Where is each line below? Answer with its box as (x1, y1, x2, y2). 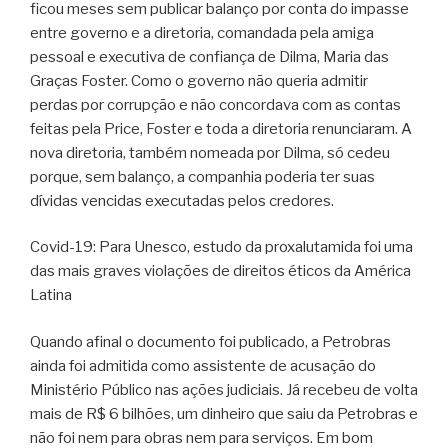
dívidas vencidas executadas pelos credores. (30, 191, 334, 210)
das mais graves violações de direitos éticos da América (30, 262, 411, 281)
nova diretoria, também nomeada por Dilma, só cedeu (30, 143, 390, 162)
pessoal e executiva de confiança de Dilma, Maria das (30, 47, 389, 66)
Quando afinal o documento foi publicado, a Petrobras (30, 332, 391, 351)
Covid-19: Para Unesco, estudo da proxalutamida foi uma (30, 238, 413, 257)
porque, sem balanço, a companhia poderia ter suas (30, 167, 375, 186)
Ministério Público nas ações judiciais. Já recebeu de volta (30, 380, 418, 399)
